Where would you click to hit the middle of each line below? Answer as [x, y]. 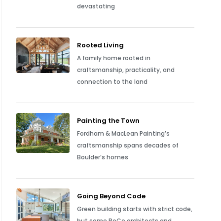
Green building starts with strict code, [135, 209]
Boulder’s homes [103, 157]
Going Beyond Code [111, 196]
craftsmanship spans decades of [128, 145]
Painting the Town [109, 121]
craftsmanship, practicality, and [126, 70]
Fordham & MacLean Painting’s [124, 133]
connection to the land [112, 82]
